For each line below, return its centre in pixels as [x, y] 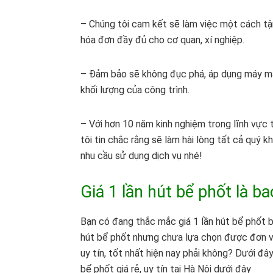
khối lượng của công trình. [135, 90]
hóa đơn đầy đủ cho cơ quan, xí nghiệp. [162, 40]
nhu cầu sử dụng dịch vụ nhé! [141, 156]
